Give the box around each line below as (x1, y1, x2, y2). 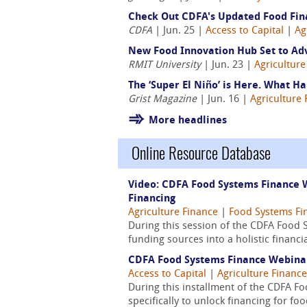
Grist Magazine (128, 95, 197, 105)
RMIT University (128, 60, 201, 71)
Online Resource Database (132, 143, 271, 164)
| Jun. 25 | (152, 26, 206, 36)
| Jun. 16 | (197, 95, 250, 105)
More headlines (149, 116, 227, 126)
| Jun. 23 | (201, 60, 254, 71)
